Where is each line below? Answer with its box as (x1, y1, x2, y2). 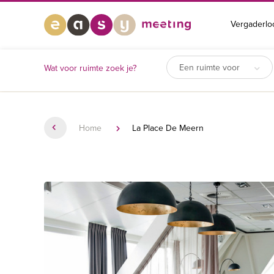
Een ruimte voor (179, 62, 242, 73)
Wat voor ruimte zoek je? (44, 63, 136, 74)
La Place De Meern (132, 122, 204, 133)
